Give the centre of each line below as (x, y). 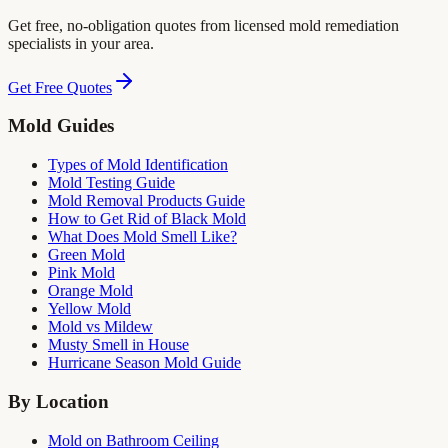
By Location (58, 401)
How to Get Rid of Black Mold (147, 219)
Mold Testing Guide (111, 183)
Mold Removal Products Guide (146, 201)
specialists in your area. (81, 43)
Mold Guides (61, 126)
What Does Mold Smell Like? (142, 237)
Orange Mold (90, 291)
